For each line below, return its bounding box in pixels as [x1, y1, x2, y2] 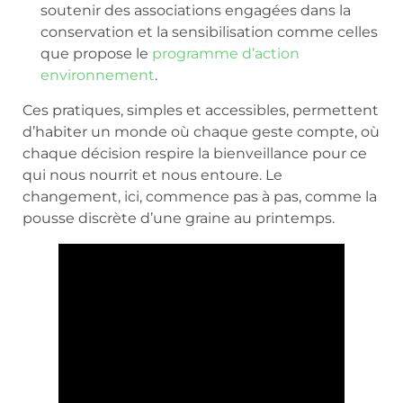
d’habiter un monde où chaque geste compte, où [22, 122, 380, 140]
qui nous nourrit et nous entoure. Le [22, 166, 282, 184]
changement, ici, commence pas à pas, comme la [22, 187, 377, 205]
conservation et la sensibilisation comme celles [40, 22, 378, 40]
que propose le [40, 44, 152, 62]
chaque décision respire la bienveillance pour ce [22, 144, 367, 162]
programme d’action [152, 44, 300, 62]
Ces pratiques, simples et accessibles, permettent [22, 101, 379, 119]
